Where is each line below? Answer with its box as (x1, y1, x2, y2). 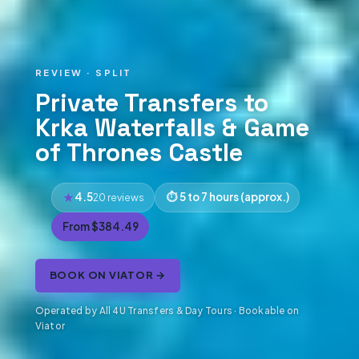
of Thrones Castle (34, 137, 243, 169)
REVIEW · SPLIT (34, 66, 132, 79)
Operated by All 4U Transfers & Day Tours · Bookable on (34, 305, 300, 317)
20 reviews (92, 191, 144, 204)
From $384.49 (62, 220, 139, 233)
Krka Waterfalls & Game (34, 112, 309, 144)
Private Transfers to (34, 87, 268, 119)
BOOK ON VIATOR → (49, 268, 167, 282)
